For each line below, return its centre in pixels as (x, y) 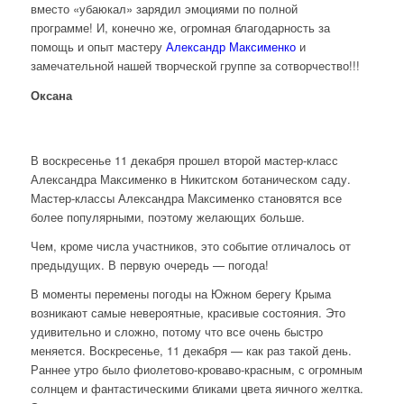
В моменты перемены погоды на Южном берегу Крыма (180, 293)
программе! (63, 28)
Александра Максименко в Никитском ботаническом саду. (192, 179)
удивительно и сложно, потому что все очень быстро (176, 331)
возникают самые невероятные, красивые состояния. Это (188, 312)
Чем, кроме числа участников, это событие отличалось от (190, 245)
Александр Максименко (230, 47)
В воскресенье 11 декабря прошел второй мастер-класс (184, 160)
